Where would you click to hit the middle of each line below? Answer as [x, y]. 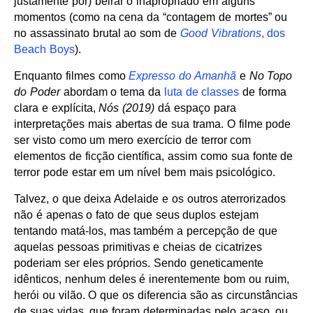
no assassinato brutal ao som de [97, 34]
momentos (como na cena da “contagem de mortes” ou [151, 17]
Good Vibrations [220, 34]
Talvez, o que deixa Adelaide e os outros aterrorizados [150, 199]
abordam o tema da [112, 92]
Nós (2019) [127, 108]
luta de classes [202, 92]
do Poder [37, 92]
